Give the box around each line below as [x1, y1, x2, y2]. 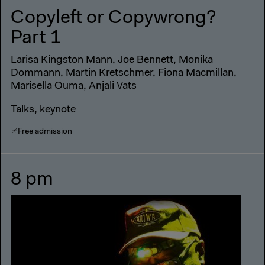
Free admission [18, 128, 73, 136]
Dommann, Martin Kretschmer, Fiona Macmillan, [11, 68, 237, 79]
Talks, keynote [11, 105, 76, 116]
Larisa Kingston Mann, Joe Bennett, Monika [11, 55, 213, 66]
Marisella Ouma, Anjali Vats [11, 81, 137, 92]
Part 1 [11, 29, 61, 49]
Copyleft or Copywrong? [11, 9, 216, 28]
